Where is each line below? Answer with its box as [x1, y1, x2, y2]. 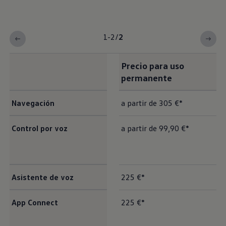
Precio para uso [121, 60, 184, 72]
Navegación [11, 98, 54, 108]
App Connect [11, 197, 58, 208]
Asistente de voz [11, 172, 74, 183]
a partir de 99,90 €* [121, 123, 189, 134]
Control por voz [11, 123, 68, 134]
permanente [121, 72, 172, 84]
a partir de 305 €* [121, 98, 183, 108]
